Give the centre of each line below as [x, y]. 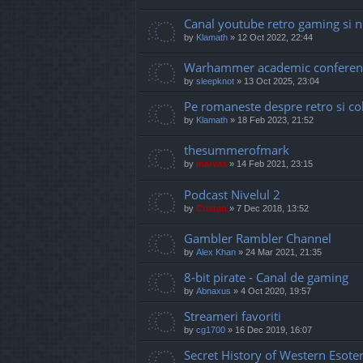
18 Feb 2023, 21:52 [275, 120]
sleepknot [215, 81]
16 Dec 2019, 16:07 [273, 329]
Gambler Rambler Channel [258, 238]
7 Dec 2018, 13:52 [273, 208]
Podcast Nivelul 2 [232, 194]
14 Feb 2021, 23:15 [275, 164]
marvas [211, 164]
